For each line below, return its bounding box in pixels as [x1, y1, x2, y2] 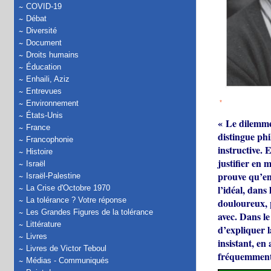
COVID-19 [26, 2, 62, 11]
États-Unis [26, 111, 63, 120]
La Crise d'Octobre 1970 [26, 183, 110, 192]
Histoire [26, 147, 53, 156]
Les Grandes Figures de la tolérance [26, 207, 153, 217]
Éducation [26, 62, 61, 71]
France [26, 123, 50, 132]
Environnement [26, 99, 79, 108]
